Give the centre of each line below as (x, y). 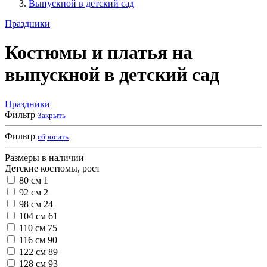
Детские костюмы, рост (52, 168)
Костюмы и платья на (99, 53)
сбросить (53, 136)
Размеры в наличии (44, 157)
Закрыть (52, 115)
